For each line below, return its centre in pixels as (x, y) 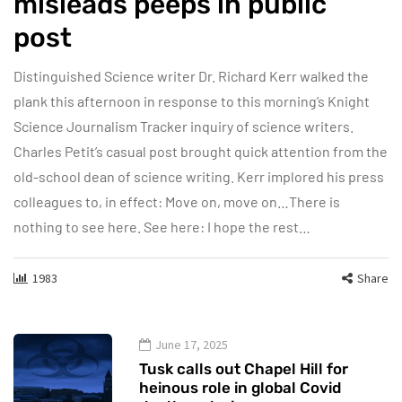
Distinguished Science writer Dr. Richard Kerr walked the (191, 76)
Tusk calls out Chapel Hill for (244, 369)
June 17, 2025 (192, 345)
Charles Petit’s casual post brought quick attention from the (201, 152)
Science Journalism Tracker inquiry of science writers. (184, 127)
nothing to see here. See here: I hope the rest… (162, 227)
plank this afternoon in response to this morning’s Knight (192, 101)
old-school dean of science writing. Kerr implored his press (199, 177)
